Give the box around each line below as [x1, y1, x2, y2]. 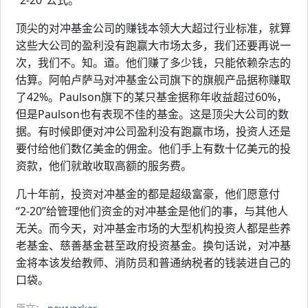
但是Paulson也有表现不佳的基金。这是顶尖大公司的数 [16, 107, 289, 122]
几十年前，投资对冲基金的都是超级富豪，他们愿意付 [16, 186, 280, 201]
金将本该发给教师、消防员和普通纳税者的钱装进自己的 [16, 255, 291, 270]
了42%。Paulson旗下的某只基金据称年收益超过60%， [16, 89, 287, 104]
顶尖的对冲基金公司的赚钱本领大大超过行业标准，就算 [16, 21, 291, 36]
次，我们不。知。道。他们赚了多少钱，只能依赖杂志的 [16, 55, 291, 70]
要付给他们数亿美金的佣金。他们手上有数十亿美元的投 [16, 141, 291, 156]
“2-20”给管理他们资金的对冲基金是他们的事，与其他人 [16, 203, 288, 219]
